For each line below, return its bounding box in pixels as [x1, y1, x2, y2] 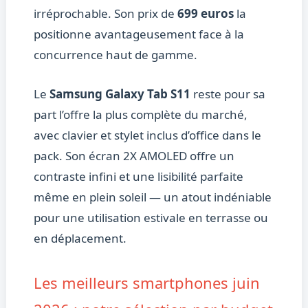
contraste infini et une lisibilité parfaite [33, 168, 243, 185]
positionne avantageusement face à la [33, 26, 244, 43]
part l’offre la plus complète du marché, [33, 107, 247, 123]
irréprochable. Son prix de [33, 5, 177, 22]
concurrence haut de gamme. [33, 47, 197, 63]
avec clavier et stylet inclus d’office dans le [33, 127, 261, 144]
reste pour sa [190, 86, 265, 102]
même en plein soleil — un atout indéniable [33, 189, 272, 206]
